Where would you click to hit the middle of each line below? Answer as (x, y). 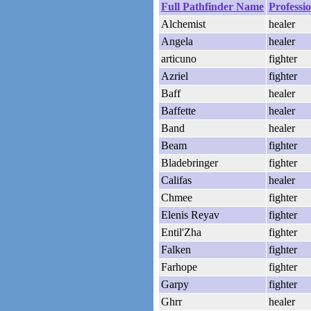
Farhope (179, 267)
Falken (176, 250)
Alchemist (183, 24)
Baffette (178, 111)
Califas (176, 180)
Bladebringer (190, 163)
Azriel (175, 76)
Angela (177, 42)
